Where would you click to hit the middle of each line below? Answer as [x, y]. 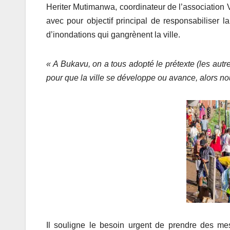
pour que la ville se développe [101, 78]
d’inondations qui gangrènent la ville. [113, 35]
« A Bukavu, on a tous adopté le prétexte [120, 64]
